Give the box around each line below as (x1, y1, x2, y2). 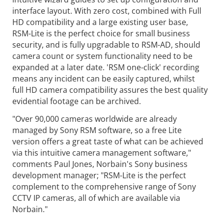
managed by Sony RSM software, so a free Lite (12, 124, 182, 136)
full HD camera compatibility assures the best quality (12, 84, 208, 95)
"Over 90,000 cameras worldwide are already (12, 113, 177, 124)
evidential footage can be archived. (12, 95, 141, 107)
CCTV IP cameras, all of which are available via (12, 192, 180, 203)
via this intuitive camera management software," (12, 147, 191, 158)
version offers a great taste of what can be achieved (12, 136, 203, 147)
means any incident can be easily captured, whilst (12, 73, 195, 84)
